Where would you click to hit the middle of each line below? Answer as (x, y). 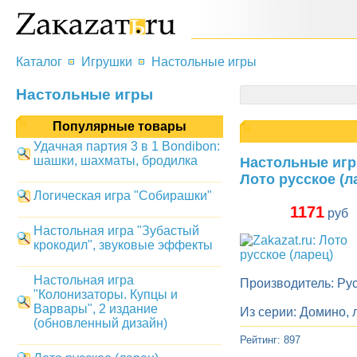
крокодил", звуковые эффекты (123, 245)
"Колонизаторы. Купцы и (106, 294)
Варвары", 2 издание (96, 308)
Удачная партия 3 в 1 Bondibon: (127, 146)
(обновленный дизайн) (100, 323)
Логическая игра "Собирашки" (123, 195)
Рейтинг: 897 (270, 340)
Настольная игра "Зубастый (116, 230)
